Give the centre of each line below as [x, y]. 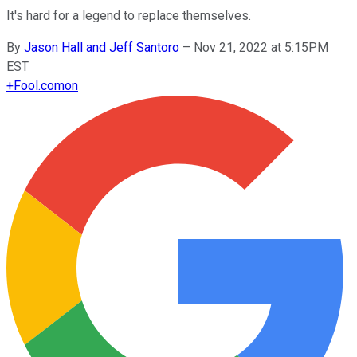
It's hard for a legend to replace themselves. [129, 15]
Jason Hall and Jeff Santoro [102, 47]
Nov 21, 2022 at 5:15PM [261, 47]
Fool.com [39, 85]
